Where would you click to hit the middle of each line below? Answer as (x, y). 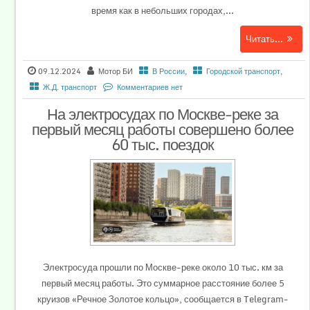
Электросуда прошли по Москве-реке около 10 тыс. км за (163, 267)
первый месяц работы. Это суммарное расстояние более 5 (163, 283)
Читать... (264, 39)
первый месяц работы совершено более (163, 129)
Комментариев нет (150, 88)
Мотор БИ (116, 72)
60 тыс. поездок (163, 145)
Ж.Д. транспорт (70, 88)
